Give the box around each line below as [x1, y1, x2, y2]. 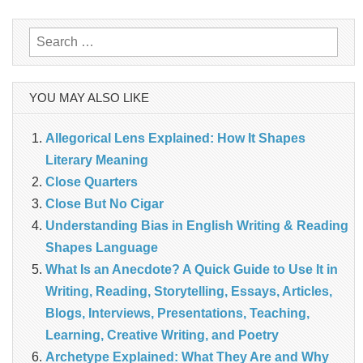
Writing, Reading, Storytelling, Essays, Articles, [45, 284, 332, 298]
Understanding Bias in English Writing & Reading [45, 218, 348, 233]
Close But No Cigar [45, 196, 164, 211]
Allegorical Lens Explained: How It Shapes [45, 130, 305, 145]
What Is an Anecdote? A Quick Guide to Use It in [45, 262, 338, 276]
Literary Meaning [45, 152, 148, 167]
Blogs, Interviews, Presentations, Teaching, [45, 305, 310, 320]
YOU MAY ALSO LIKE [29, 90, 149, 105]
